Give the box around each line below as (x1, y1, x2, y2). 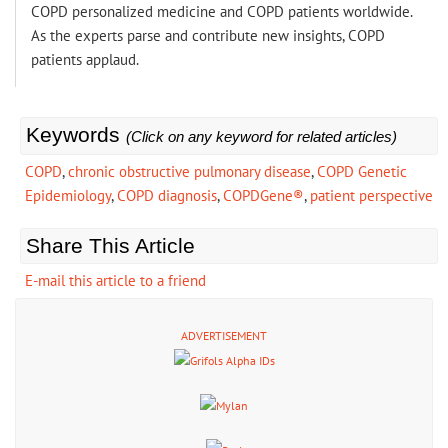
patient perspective (310, 186, 433, 206)
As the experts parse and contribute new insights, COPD (31, 26, 385, 46)
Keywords (26, 123, 126, 147)
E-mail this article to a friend (25, 271, 206, 291)
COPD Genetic (317, 162, 407, 182)
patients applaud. (31, 50, 139, 70)
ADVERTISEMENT (181, 328, 267, 344)
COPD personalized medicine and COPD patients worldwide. (31, 2, 412, 22)
